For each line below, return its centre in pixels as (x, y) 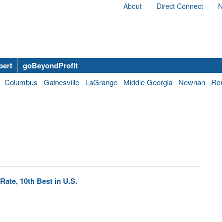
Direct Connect (180, 6)
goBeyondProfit (50, 65)
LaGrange (101, 82)
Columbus (21, 82)
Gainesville (61, 82)
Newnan (192, 82)
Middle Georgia (148, 82)
